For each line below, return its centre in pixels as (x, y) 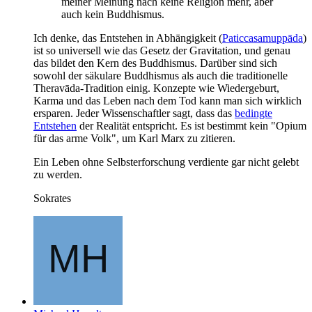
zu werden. (58, 174)
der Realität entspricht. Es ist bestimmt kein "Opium (192, 125)
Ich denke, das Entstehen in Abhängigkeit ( (128, 38)
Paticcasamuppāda (263, 38)
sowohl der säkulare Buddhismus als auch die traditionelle (161, 75)
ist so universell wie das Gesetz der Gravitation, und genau (162, 50)
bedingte (253, 113)
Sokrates (52, 198)
